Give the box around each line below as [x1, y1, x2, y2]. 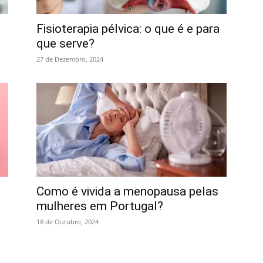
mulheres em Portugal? [36, 199, 163, 213]
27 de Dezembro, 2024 [36, 55, 103, 63]
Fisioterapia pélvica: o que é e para [36, 22, 220, 36]
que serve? [36, 36, 95, 50]
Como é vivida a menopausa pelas [36, 184, 218, 198]
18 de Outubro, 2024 [36, 217, 99, 226]
